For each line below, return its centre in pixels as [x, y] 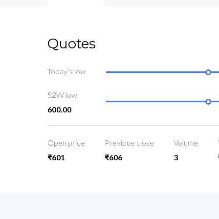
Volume [186, 143]
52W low [62, 95]
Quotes [72, 44]
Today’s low [67, 71]
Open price [66, 143]
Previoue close [129, 143]
